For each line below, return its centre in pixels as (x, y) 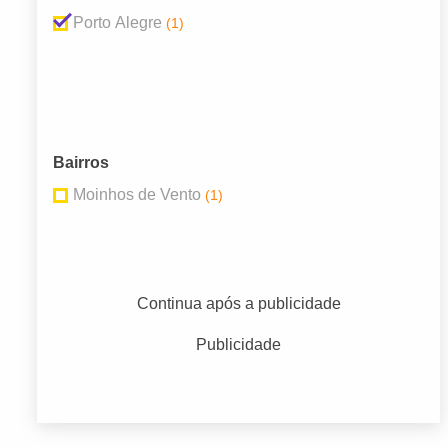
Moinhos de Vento (137, 195)
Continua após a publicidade (238, 304)
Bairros (81, 163)
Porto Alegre (117, 23)
